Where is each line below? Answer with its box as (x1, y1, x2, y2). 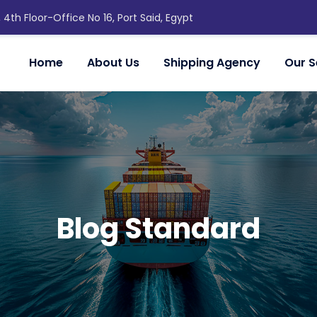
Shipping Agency (163, 54, 260, 71)
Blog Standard (57, 209, 260, 248)
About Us (86, 54, 139, 71)
